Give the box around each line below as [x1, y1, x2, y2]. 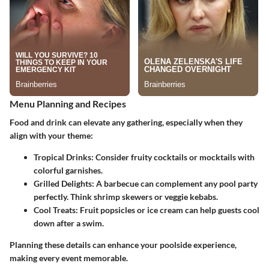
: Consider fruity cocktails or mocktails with [91, 152, 255, 163]
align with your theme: [10, 130, 93, 141]
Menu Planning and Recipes [10, 98, 126, 110]
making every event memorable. [10, 253, 128, 264]
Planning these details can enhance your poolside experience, [10, 240, 237, 250]
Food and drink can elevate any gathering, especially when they [10, 117, 243, 128]
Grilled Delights [34, 178, 92, 189]
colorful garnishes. [34, 165, 103, 176]
